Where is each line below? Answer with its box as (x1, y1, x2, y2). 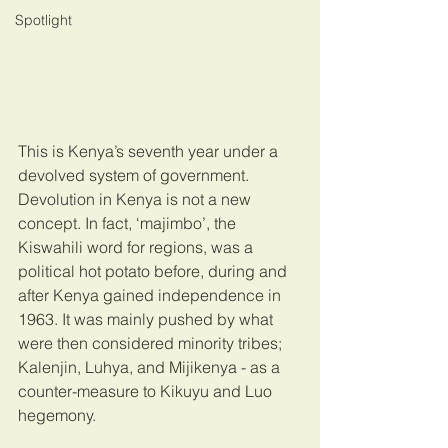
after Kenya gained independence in (18, 285, 285, 306)
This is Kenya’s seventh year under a (18, 141, 282, 162)
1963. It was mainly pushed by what (18, 309, 277, 330)
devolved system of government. (18, 165, 253, 186)
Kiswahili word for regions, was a (18, 237, 257, 258)
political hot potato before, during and (18, 261, 291, 282)
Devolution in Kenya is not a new (18, 189, 255, 210)
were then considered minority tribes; (18, 333, 286, 354)
